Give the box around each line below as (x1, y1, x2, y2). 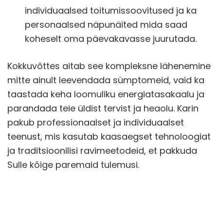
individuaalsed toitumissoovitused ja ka (25, 4, 197, 17)
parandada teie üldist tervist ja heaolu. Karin (7, 102, 199, 114)
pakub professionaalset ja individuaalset (7, 116, 184, 128)
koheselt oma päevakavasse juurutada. (25, 32, 197, 45)
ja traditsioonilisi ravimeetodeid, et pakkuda (7, 144, 197, 157)
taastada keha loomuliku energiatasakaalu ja (7, 88, 204, 100)
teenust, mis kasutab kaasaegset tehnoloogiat (7, 130, 211, 143)
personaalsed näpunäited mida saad (25, 18, 187, 31)
